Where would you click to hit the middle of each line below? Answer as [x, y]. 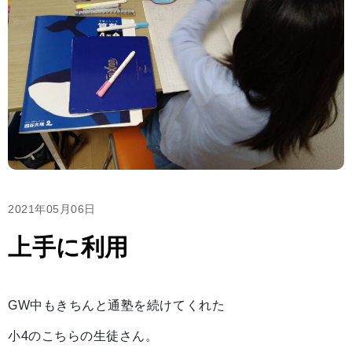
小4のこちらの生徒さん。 [83, 336]
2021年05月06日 [52, 209]
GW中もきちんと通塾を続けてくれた [117, 305]
